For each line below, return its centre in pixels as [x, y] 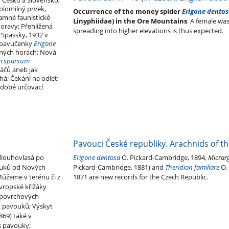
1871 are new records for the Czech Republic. [140, 177]
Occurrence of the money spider [127, 12]
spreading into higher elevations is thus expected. [148, 31]
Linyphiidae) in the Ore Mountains [130, 21]
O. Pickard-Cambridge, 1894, [165, 158]
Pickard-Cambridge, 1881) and [119, 167]
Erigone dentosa [96, 158]
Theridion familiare [192, 167]
